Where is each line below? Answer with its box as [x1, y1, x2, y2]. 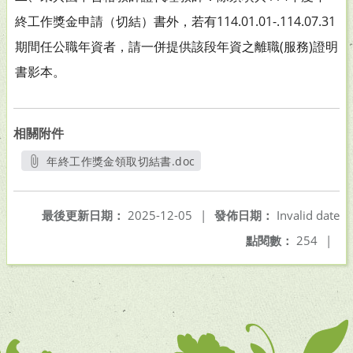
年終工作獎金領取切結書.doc [46, 154, 195, 169]
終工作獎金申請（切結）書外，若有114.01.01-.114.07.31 [15, 13, 336, 30]
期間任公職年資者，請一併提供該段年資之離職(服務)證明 [15, 38, 338, 55]
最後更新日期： [42, 207, 124, 223]
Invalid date [273, 207, 340, 223]
